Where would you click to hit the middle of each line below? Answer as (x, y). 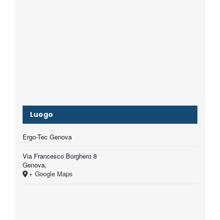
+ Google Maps (51, 173)
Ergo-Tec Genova (47, 137)
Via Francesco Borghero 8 (59, 156)
